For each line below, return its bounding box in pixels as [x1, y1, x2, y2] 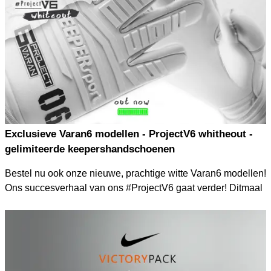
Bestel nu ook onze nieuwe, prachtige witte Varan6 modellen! [4, 168, 266, 178]
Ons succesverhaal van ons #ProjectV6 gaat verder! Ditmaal [4, 182, 263, 193]
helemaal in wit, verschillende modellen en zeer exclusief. [4, 197, 252, 207]
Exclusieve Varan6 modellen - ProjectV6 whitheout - [4, 128, 253, 140]
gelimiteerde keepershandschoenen [4, 143, 175, 155]
